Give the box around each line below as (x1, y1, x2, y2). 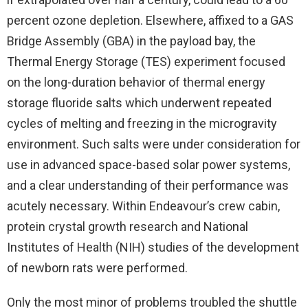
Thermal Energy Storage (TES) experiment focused (7, 54, 285, 69)
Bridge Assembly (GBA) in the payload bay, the (7, 34, 256, 48)
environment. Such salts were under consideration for (7, 137, 300, 151)
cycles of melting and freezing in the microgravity (7, 116, 277, 131)
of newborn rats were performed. (7, 261, 188, 275)
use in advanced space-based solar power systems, (7, 157, 290, 172)
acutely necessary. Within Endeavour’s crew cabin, (7, 199, 280, 213)
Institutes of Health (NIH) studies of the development (7, 240, 299, 254)
